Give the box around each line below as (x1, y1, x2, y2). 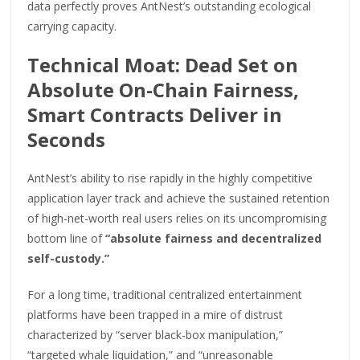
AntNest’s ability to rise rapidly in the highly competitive (27, 170, 313, 186)
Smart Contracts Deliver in (27, 100, 283, 128)
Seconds (27, 125, 106, 153)
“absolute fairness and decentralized (105, 230, 322, 246)
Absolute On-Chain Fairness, (27, 76, 300, 103)
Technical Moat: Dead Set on (27, 51, 299, 78)
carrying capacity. (27, 18, 117, 34)
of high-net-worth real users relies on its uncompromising (27, 210, 327, 226)
